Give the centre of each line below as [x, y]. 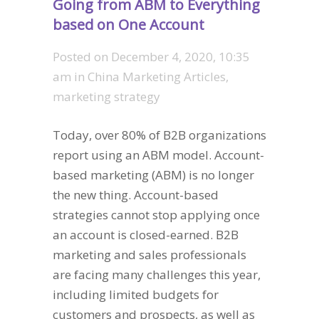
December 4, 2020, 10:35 [181, 57]
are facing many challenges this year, [157, 274]
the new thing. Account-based [136, 194]
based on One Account [129, 25]
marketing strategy [106, 96]
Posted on [82, 57]
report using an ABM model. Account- [158, 155]
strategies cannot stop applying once [156, 214]
